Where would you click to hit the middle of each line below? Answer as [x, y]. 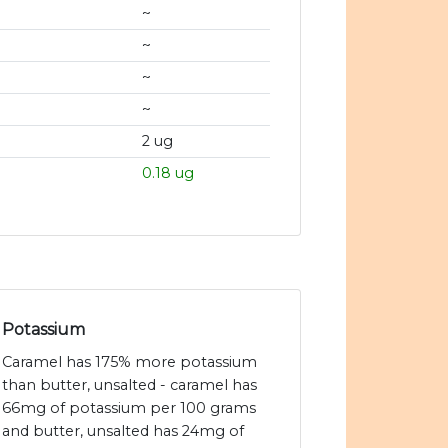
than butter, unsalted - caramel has [129, 385]
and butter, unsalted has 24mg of [123, 431]
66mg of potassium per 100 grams [129, 408]
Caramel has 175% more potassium [129, 362]
